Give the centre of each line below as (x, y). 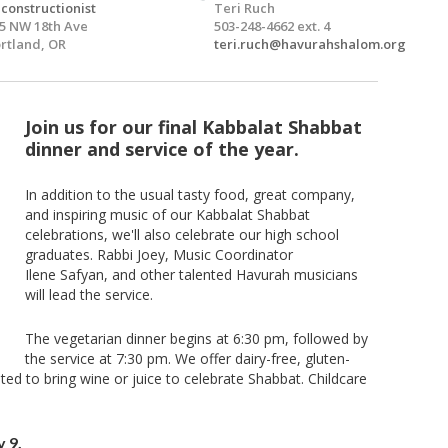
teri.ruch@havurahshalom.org (310, 44)
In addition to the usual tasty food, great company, (189, 194)
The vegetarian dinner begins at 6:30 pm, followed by (196, 338)
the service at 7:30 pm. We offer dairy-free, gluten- (187, 358)
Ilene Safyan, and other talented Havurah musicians (191, 274)
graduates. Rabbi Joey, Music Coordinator (158, 254)
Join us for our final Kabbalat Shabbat (193, 127)
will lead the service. (88, 294)
